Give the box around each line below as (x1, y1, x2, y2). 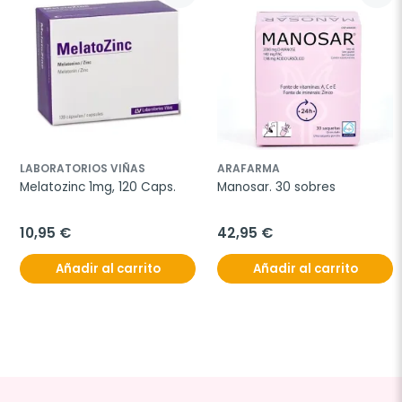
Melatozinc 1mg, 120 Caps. (20, 179, 176, 196)
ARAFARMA (217, 161, 280, 176)
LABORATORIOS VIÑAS (20, 161, 145, 176)
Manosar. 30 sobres (217, 179, 336, 196)
